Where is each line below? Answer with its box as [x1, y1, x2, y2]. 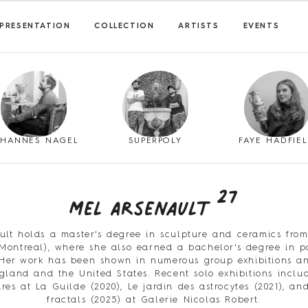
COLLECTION [94, 23, 155, 31]
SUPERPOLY [128, 136, 182, 145]
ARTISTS [178, 23, 219, 31]
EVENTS [243, 23, 280, 31]
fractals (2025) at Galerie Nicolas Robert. [47, 295, 261, 305]
